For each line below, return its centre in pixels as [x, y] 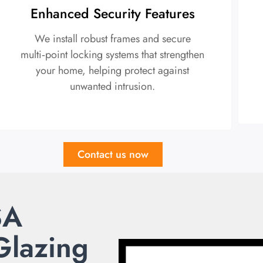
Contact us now [113, 154]
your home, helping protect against [113, 70]
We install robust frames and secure [112, 38]
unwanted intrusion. [113, 86]
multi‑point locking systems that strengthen [113, 54]
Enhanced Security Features [112, 13]
